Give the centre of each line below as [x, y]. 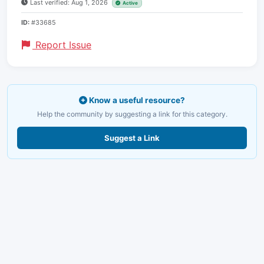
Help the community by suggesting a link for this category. [132, 114]
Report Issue [62, 44]
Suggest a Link [132, 138]
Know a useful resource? [136, 100]
